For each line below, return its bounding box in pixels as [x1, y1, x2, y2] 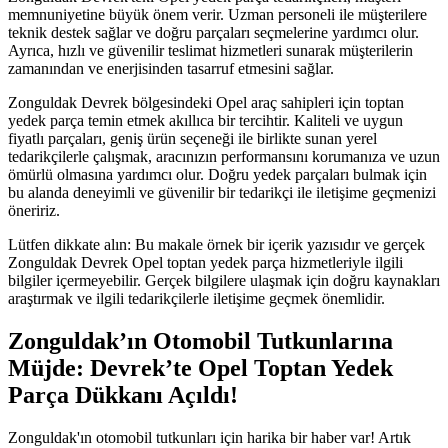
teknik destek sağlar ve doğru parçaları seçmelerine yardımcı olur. [8, 24, 419, 41]
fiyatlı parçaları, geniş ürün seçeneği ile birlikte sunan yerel [8, 130, 377, 147]
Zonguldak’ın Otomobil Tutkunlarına [8, 327, 393, 354]
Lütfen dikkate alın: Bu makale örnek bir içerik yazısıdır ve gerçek [8, 236, 425, 253]
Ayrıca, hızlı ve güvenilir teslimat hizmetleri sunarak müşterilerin [8, 42, 413, 59]
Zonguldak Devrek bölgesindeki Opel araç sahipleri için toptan [8, 94, 404, 111]
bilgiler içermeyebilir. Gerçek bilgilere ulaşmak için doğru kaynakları [8, 272, 440, 289]
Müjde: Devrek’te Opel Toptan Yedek [8, 354, 393, 381]
